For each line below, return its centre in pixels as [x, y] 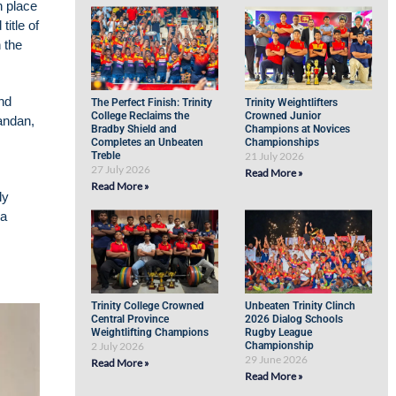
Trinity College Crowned [148, 306]
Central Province [130, 319]
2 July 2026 [118, 346]
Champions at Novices [298, 129]
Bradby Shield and [134, 129]
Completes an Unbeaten [148, 142]
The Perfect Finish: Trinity [152, 103]
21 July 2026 [275, 156]
